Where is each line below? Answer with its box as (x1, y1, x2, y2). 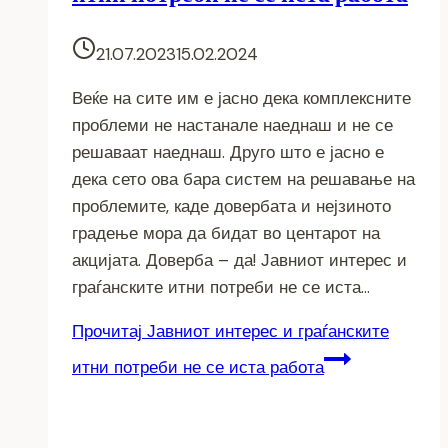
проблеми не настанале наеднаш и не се (72, 113, 393, 136)
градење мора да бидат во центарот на (72, 221, 380, 244)
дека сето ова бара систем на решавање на (72, 167, 415, 190)
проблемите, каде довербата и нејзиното (72, 194, 391, 217)
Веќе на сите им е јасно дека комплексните (72, 86, 411, 109)
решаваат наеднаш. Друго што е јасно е (72, 140, 384, 163)
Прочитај (72, 319, 142, 342)
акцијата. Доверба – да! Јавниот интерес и (72, 248, 407, 271)
